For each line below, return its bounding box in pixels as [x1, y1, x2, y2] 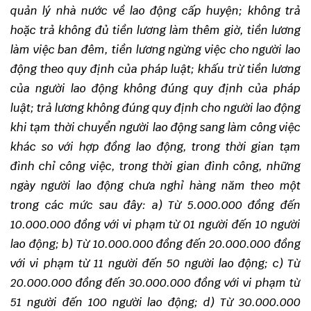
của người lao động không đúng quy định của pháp [10, 81, 301, 96]
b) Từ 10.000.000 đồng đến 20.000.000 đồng [62, 237, 301, 251]
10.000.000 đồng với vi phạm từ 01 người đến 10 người [10, 217, 301, 232]
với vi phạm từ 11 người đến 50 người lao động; [10, 256, 269, 271]
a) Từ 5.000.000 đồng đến [151, 198, 301, 212]
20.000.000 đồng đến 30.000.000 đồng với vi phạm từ [10, 276, 301, 290]
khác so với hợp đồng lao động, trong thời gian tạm [10, 140, 301, 154]
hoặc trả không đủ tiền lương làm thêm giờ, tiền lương [10, 23, 301, 37]
